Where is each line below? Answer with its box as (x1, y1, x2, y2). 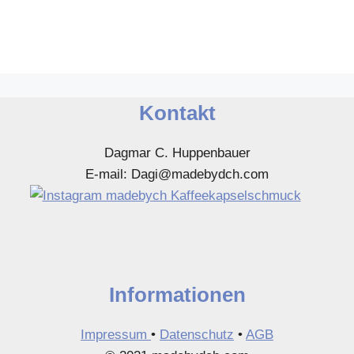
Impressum (81, 326, 151, 342)
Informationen (108, 283, 246, 306)
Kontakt (138, 102, 216, 125)
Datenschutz (160, 326, 234, 342)
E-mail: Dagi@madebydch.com (85, 167, 269, 183)
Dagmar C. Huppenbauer (104, 145, 250, 161)
